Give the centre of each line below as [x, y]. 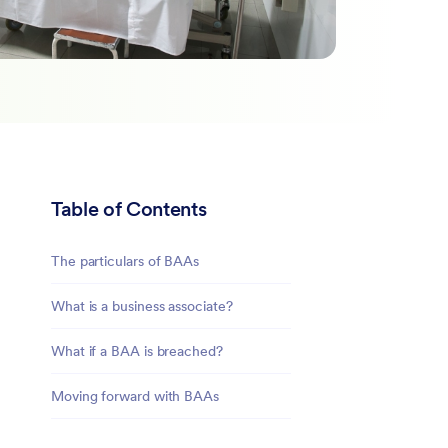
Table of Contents [129, 208]
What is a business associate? [144, 305]
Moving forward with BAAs [135, 395]
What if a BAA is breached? [139, 350]
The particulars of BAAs [125, 260]
